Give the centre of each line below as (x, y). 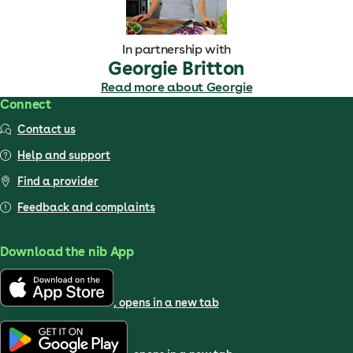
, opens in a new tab (166, 303)
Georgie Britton (176, 68)
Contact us (46, 129)
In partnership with (176, 49)
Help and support (64, 155)
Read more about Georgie (176, 87)
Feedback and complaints (86, 207)
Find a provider (58, 181)
